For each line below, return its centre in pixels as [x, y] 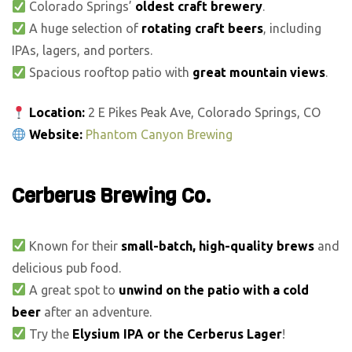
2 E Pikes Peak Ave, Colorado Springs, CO [203, 112]
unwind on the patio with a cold [214, 290]
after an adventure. [96, 312]
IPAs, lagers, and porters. [82, 51]
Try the [49, 334]
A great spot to [73, 290]
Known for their [74, 246]
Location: [57, 112]
